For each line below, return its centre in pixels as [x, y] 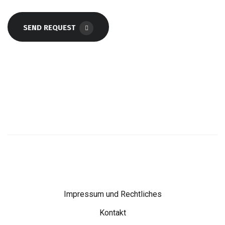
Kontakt [113, 213]
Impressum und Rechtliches [113, 194]
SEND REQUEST [49, 28]
